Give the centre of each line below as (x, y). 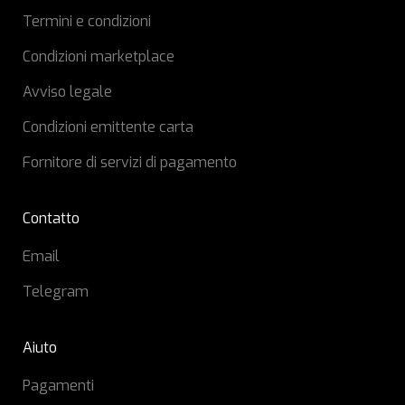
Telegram (56, 292)
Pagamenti (58, 386)
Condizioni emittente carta (108, 127)
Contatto (51, 218)
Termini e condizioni (87, 21)
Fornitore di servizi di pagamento (130, 162)
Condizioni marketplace (99, 57)
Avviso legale (67, 92)
